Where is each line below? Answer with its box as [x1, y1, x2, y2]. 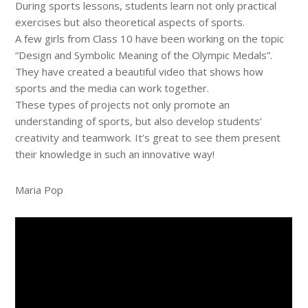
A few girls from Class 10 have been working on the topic [15, 32, 285, 46]
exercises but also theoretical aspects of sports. [15, 15, 245, 30]
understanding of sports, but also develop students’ [15, 114, 263, 129]
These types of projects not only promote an [15, 98, 230, 112]
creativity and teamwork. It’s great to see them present [15, 131, 281, 145]
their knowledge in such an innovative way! [15, 147, 215, 162]
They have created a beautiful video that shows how [15, 65, 264, 79]
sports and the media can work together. [15, 81, 210, 96]
